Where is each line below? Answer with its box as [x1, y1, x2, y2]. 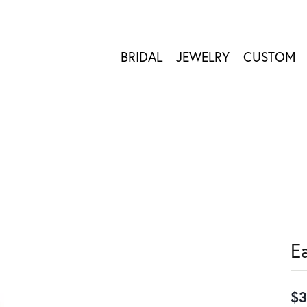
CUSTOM [243, 48, 296, 66]
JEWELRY [176, 48, 230, 66]
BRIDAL [121, 48, 162, 66]
